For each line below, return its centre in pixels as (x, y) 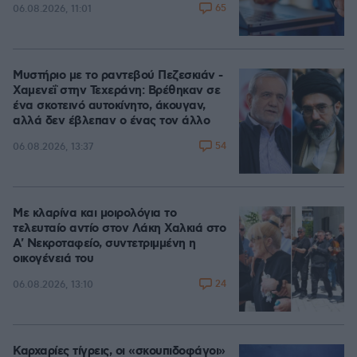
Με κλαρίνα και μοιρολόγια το (94, 214)
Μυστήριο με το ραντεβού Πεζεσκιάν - (118, 76)
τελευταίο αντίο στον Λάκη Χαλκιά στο (119, 229)
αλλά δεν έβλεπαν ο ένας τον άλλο (111, 122)
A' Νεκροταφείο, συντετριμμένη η (104, 244)
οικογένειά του (53, 259)
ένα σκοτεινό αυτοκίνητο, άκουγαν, (109, 106)
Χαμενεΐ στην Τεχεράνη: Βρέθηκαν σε (116, 91)
